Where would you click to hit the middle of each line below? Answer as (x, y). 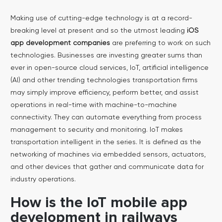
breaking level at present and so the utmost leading (98, 30)
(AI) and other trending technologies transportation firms (104, 80)
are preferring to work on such (160, 43)
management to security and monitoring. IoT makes (96, 130)
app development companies (60, 43)
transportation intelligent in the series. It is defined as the (106, 142)
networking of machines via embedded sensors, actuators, (108, 154)
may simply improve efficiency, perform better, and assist (104, 92)
